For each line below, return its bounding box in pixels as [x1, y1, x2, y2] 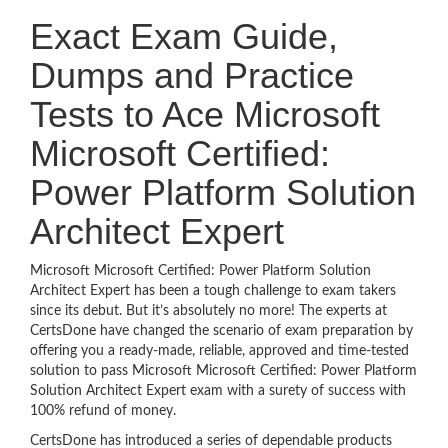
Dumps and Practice [30, 55, 354, 96]
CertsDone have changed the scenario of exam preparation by [30, 324, 413, 338]
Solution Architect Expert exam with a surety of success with [30, 384, 406, 398]
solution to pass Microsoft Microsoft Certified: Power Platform [30, 364, 417, 378]
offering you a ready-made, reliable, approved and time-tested [30, 344, 409, 358]
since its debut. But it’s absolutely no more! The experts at [30, 304, 387, 318]
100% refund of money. [30, 404, 176, 418]
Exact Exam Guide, [30, 16, 338, 57]
